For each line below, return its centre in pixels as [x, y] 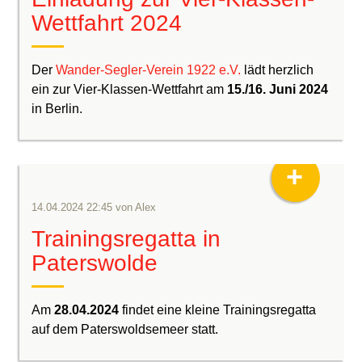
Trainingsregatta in [126, 239]
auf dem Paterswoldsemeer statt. [125, 329]
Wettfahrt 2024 [107, 23]
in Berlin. [57, 109]
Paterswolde [95, 263]
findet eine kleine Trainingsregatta [218, 310]
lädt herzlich [278, 70]
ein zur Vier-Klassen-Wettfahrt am [130, 89]
